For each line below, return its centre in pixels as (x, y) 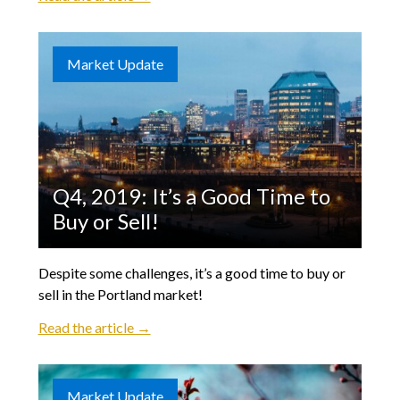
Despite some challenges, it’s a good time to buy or (192, 272)
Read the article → (94, 327)
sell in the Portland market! (120, 294)
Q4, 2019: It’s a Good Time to (191, 196)
